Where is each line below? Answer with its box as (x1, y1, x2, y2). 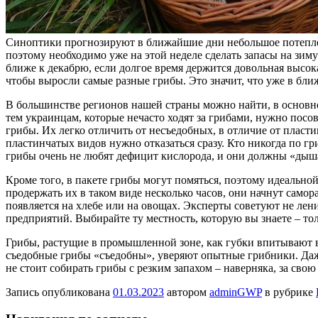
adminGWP (209, 285, 262, 298)
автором (164, 285, 209, 298)
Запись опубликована (6, 285, 113, 298)
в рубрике (262, 285, 316, 298)
